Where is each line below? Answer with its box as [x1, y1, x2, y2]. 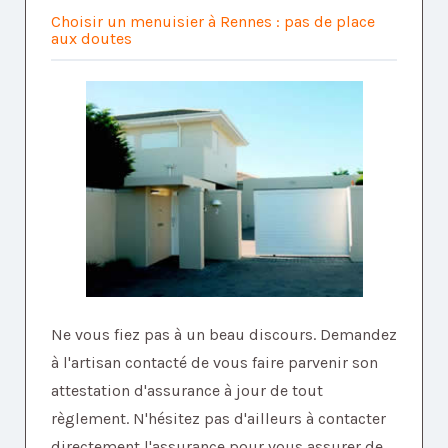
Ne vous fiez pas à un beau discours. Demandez [51, 325, 397, 345]
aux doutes [51, 29, 132, 49]
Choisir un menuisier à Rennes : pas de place [51, 12, 375, 32]
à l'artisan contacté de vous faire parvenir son [51, 353, 378, 373]
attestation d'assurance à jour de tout [51, 381, 323, 401]
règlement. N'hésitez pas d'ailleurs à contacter [51, 409, 386, 429]
